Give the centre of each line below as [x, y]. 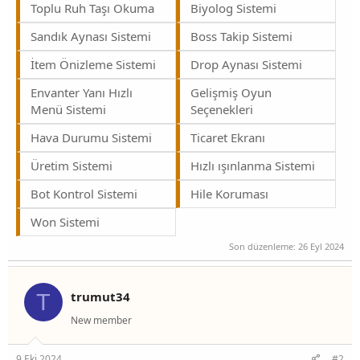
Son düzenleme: [264, 247]
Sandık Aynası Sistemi [91, 36]
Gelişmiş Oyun [231, 92]
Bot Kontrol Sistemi [84, 193]
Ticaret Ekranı [228, 137]
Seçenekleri [222, 109]
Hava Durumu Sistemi [91, 137]
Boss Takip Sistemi [241, 36]
